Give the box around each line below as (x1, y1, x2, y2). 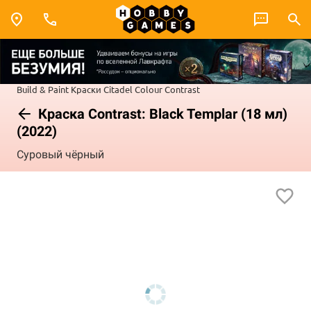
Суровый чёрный (17, 148, 104, 162)
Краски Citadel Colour (71, 83, 162, 95)
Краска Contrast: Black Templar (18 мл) (35, 105, 287, 122)
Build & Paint (17, 83, 69, 95)
